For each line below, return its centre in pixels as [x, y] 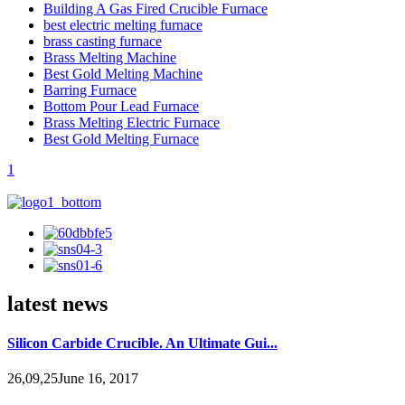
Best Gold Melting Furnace [121, 138]
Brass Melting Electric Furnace [132, 122]
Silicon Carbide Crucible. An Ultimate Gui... [142, 343]
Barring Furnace [90, 89]
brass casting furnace [103, 41]
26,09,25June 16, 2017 [73, 379]
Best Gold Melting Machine [123, 73]
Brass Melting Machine [110, 57]
